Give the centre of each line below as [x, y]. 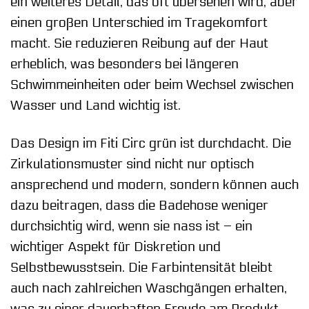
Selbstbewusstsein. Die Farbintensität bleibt [141, 268]
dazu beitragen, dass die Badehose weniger [139, 206]
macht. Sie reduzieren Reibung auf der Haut [139, 44]
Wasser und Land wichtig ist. [96, 106]
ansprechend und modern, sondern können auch [154, 185]
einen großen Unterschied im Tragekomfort [139, 23]
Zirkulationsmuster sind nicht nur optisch [132, 165]
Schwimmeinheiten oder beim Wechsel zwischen [152, 85]
